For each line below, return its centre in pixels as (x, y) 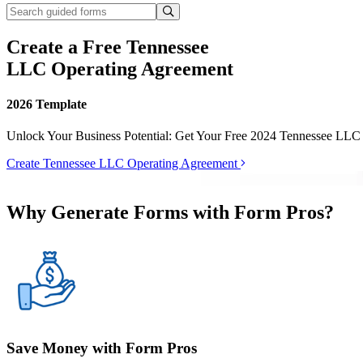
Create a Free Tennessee (108, 47)
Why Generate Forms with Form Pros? (170, 213)
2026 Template (47, 105)
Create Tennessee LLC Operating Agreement (124, 164)
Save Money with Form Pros (102, 348)
